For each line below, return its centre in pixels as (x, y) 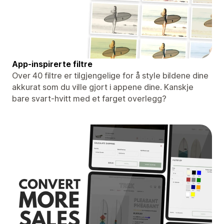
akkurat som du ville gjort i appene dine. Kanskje (103, 87)
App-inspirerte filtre (52, 64)
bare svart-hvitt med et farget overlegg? (89, 98)
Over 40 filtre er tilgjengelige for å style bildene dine (110, 75)
